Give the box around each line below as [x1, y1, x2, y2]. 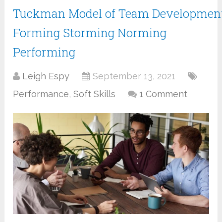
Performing [13, 44, 76, 60]
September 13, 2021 [93, 71, 176, 82]
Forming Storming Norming [13, 25, 167, 41]
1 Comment [139, 89, 188, 100]
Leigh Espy [22, 71, 70, 82]
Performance [13, 89, 69, 100]
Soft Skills [73, 89, 116, 100]
